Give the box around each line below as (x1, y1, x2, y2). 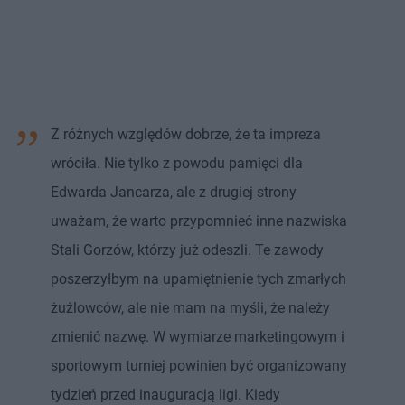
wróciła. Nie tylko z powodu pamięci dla (51, 155, 303, 173)
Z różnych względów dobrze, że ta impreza (51, 126, 321, 144)
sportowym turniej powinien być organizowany (51, 357, 347, 375)
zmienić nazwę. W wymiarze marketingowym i (51, 328, 344, 346)
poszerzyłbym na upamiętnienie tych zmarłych (51, 270, 346, 288)
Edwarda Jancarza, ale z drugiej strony (51, 184, 297, 202)
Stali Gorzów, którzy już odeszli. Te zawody (51, 241, 324, 259)
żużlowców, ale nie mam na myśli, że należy (51, 299, 330, 317)
